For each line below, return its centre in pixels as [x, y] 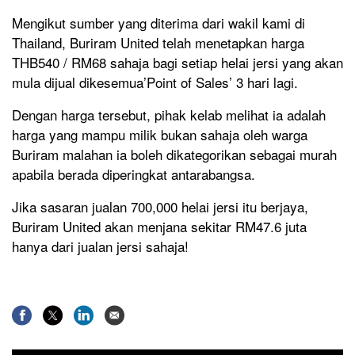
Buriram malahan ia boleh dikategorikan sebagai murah [174, 155]
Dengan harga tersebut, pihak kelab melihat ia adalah [169, 115]
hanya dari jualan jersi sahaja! [100, 246]
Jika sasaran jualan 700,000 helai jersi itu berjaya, [160, 207]
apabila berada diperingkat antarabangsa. [134, 174]
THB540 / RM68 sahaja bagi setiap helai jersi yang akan [177, 63]
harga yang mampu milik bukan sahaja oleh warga [160, 135]
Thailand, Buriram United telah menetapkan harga [158, 43]
